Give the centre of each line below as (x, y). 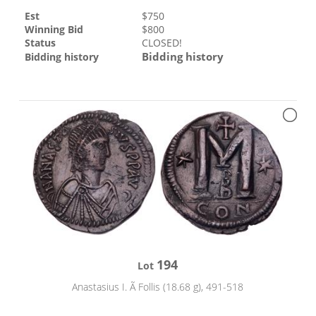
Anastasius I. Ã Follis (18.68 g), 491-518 (158, 286)
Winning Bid (54, 30)
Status (41, 43)
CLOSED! (162, 43)
